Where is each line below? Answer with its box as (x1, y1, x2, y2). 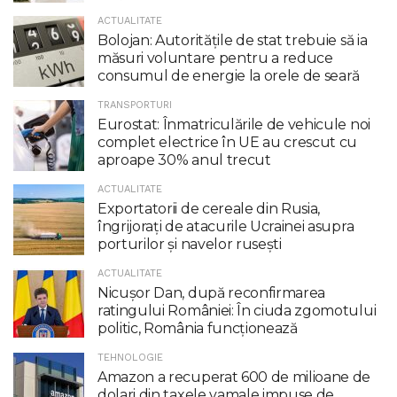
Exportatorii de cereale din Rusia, (97, 199, 321, 217)
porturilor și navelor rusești (97, 235, 282, 253)
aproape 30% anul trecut (97, 151, 271, 168)
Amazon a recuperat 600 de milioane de (97, 368, 371, 385)
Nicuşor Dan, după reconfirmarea (97, 284, 326, 301)
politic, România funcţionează (97, 319, 298, 337)
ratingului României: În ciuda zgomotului (97, 301, 377, 319)
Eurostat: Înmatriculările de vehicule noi (97, 115, 370, 133)
